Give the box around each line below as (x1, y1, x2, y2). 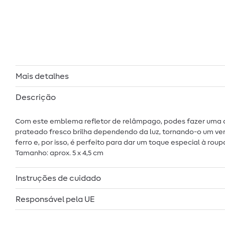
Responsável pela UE (16, 195, 95, 203)
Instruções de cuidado (16, 174, 101, 182)
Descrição (16, 93, 56, 101)
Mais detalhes (16, 72, 69, 80)
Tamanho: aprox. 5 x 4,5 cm (15, 149, 103, 157)
